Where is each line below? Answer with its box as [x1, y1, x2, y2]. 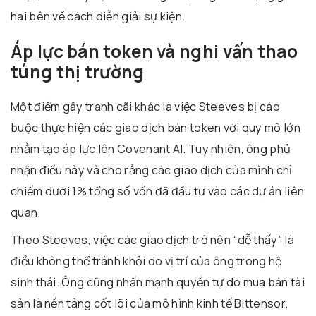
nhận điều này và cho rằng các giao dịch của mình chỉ [11, 162, 293, 178]
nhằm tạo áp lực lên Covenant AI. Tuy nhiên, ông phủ [11, 141, 291, 157]
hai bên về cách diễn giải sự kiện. [11, 8, 186, 25]
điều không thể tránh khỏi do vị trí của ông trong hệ [11, 253, 282, 269]
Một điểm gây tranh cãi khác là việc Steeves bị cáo [11, 99, 280, 115]
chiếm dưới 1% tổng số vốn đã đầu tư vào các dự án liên [11, 183, 305, 200]
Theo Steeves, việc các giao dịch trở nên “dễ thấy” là [11, 232, 294, 248]
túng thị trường [11, 60, 145, 84]
